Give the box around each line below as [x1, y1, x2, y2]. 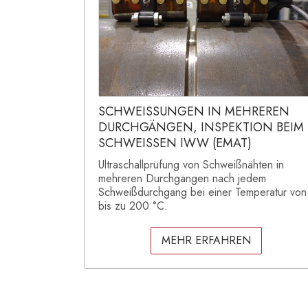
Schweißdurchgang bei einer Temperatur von [98, 184, 307, 201]
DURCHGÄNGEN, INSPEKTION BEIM [98, 118, 304, 137]
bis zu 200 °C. [98, 198, 168, 214]
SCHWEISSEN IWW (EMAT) [98, 134, 252, 153]
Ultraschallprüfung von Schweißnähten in [98, 157, 284, 173]
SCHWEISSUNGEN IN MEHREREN [98, 102, 289, 121]
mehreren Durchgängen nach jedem [98, 170, 266, 187]
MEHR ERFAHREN [162, 232, 251, 249]
